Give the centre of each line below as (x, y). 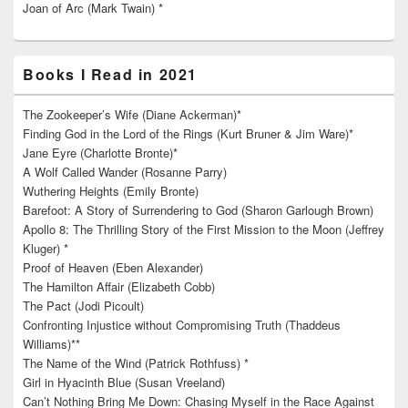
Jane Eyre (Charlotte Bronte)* (100, 153)
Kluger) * (46, 249)
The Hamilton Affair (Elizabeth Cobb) (119, 287)
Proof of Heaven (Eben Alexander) (113, 268)
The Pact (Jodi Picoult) (83, 306)
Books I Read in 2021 (110, 75)
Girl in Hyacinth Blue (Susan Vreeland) (124, 382)
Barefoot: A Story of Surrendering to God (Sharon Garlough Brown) (198, 210)
